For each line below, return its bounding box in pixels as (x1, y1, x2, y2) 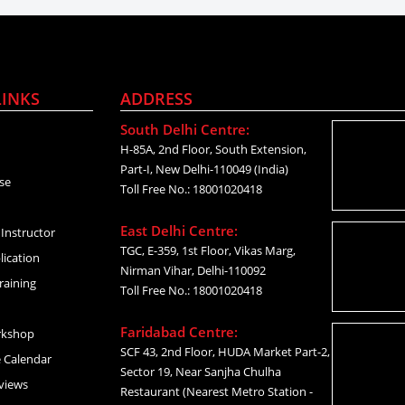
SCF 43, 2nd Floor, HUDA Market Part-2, (119, 343, 330, 360)
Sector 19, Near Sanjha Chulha (119, 363, 281, 380)
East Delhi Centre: (119, 221, 238, 240)
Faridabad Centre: (119, 322, 238, 341)
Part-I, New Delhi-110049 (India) (119, 160, 288, 177)
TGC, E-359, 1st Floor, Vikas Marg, (119, 241, 296, 259)
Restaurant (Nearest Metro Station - (119, 382, 313, 400)
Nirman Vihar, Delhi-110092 (119, 261, 266, 278)
